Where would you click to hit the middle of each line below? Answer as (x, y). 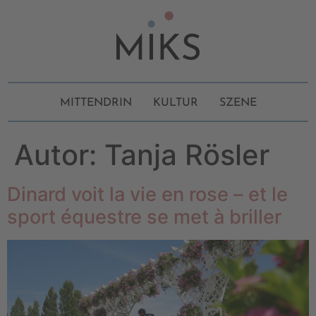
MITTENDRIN (96, 103)
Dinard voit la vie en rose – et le (147, 195)
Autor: (59, 155)
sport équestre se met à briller (144, 217)
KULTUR (175, 103)
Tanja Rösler (187, 155)
